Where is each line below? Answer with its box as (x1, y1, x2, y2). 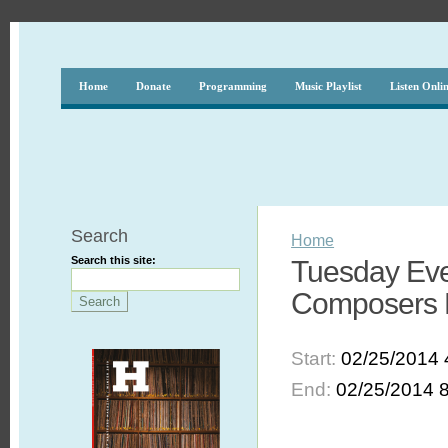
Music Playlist (294, 80, 362, 92)
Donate (135, 80, 171, 92)
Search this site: (70, 254, 156, 266)
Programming (198, 80, 267, 92)
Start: (291, 347, 342, 369)
